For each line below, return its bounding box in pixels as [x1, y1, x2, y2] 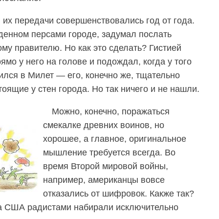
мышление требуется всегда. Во [43, 147, 175, 157]
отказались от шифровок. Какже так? [43, 188, 194, 198]
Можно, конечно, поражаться [52, 106, 170, 116]
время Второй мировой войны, [43, 161, 168, 171]
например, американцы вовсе [43, 175, 165, 185]
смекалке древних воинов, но [43, 120, 164, 130]
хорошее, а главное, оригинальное [43, 133, 186, 144]
